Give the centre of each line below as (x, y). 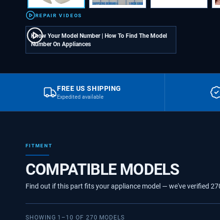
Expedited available (81, 97)
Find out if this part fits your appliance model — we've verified (118, 186)
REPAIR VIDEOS (59, 15)
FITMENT (39, 146)
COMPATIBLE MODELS (103, 170)
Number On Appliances (61, 44)
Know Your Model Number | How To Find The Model (99, 36)
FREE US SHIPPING (89, 89)
